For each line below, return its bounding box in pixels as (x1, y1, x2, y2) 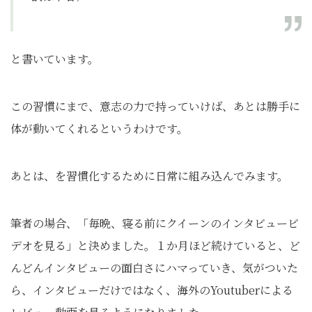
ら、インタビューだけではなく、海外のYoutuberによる (10, 282, 293, 299)
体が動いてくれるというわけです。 (10, 120, 188, 137)
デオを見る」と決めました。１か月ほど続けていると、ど (10, 237, 300, 254)
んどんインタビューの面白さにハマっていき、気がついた (10, 260, 298, 276)
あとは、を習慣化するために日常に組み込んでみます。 (10, 168, 288, 185)
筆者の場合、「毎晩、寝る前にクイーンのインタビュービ (10, 215, 299, 232)
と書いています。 (10, 51, 99, 68)
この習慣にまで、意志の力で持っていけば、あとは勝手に (10, 98, 300, 115)
